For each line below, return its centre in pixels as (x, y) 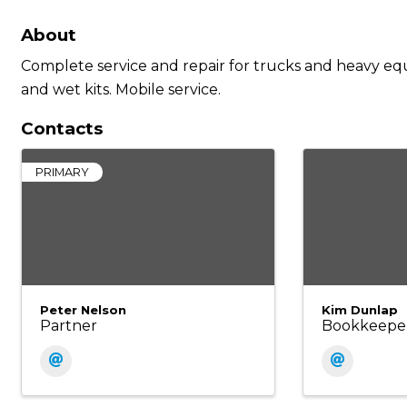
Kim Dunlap (360, 310)
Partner (69, 326)
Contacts (62, 129)
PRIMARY (62, 172)
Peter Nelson (83, 310)
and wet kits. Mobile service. (121, 89)
